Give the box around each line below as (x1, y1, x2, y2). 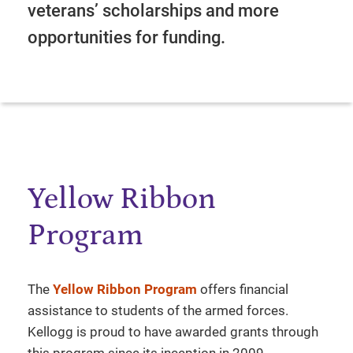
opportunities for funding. (28, 28, 225, 47)
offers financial (197, 281, 288, 297)
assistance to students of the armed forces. (28, 302, 288, 318)
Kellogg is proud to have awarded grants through (28, 323, 318, 340)
